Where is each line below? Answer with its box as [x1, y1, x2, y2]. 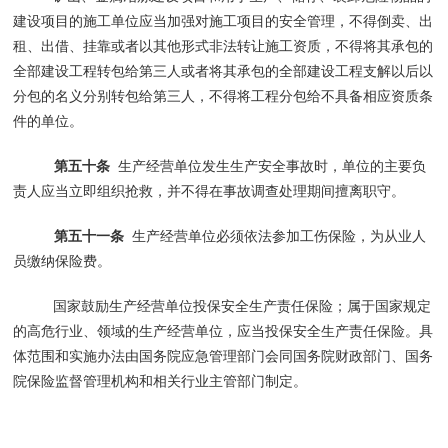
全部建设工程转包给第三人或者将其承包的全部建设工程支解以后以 [13, 62, 434, 79]
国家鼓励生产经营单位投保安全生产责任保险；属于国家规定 [53, 297, 432, 314]
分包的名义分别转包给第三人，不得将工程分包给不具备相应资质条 [13, 87, 434, 104]
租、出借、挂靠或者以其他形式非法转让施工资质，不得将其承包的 [13, 37, 434, 54]
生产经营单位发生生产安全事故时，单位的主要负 [109, 157, 426, 174]
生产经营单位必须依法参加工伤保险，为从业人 [123, 227, 426, 244]
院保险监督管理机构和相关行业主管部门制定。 [13, 372, 308, 389]
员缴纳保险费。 [13, 252, 112, 269]
